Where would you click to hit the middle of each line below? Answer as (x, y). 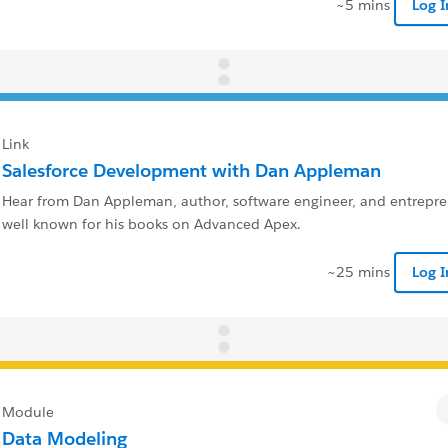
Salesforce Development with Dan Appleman (191, 171)
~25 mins (358, 272)
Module (28, 411)
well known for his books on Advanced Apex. (151, 224)
